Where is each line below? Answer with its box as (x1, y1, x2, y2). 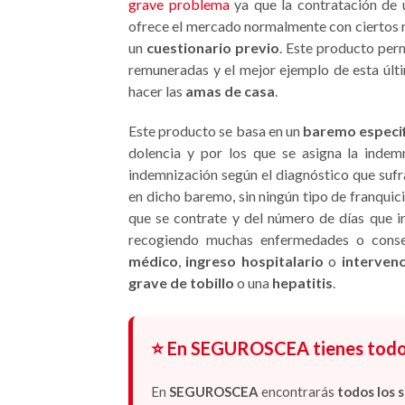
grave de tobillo (128, 274, 234, 291)
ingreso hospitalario (185, 252, 324, 269)
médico (128, 252, 178, 269)
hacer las (128, 82, 185, 99)
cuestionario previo (146, 39, 280, 56)
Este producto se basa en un (128, 122, 304, 139)
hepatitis (272, 274, 333, 291)
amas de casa (185, 82, 275, 99)
